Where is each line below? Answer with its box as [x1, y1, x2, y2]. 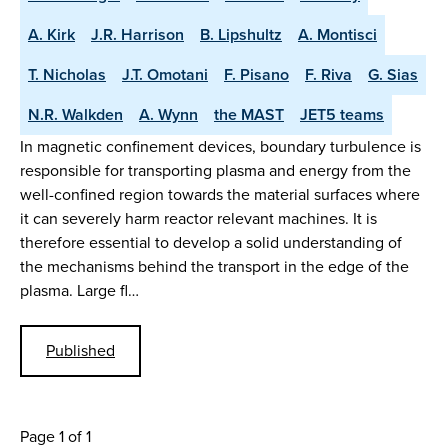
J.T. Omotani [122, 63, 208, 87]
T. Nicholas [28, 63, 106, 87]
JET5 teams [300, 103, 384, 127]
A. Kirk [28, 23, 75, 47]
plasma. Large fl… [20, 279, 139, 303]
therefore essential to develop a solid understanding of [20, 231, 402, 255]
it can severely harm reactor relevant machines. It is [20, 207, 377, 231]
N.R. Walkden [28, 103, 123, 127]
